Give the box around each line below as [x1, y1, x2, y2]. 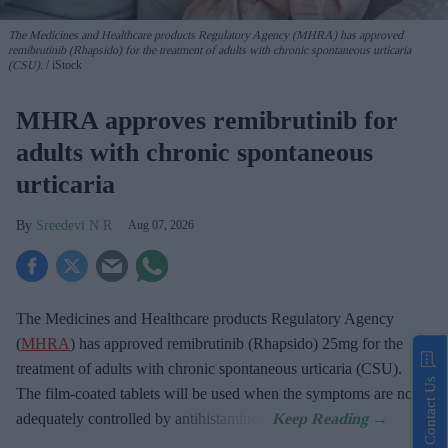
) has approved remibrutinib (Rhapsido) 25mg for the [70, 335, 403, 353]
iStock [49, 58, 82, 73]
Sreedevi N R [36, 218, 112, 234]
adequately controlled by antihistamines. [16, 410, 272, 428]
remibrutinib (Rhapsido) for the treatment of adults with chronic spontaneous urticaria [8, 43, 411, 58]
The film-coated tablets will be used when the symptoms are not [16, 385, 417, 403]
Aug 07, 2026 [128, 218, 194, 233]
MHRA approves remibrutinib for [16, 106, 398, 136]
